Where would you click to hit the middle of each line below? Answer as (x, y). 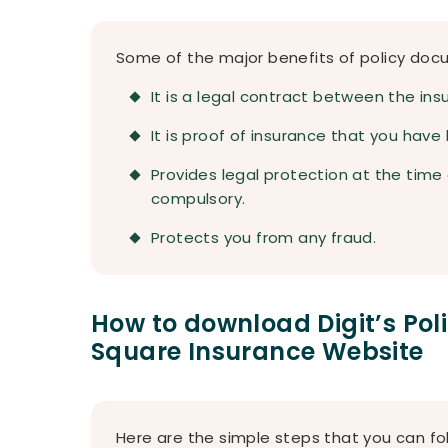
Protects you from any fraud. (264, 237)
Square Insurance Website (257, 351)
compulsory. (198, 198)
